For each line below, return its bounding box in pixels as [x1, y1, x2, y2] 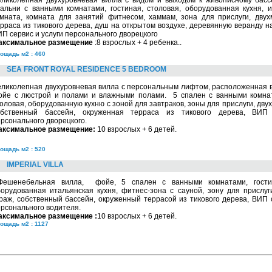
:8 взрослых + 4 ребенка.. [93, 38, 182, 47]
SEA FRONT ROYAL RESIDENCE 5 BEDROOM [7, 65, 166, 73]
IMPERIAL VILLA [7, 160, 64, 169]
